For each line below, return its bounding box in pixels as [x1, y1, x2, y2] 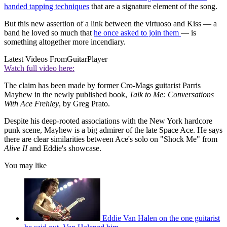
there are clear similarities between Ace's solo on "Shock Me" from [4, 134, 217, 143]
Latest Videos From [4, 54, 67, 63]
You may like [4, 161, 47, 170]
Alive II [4, 143, 29, 153]
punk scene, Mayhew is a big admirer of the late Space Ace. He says [4, 125, 222, 134]
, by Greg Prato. [59, 99, 110, 108]
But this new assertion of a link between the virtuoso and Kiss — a [4, 19, 217, 28]
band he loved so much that [4, 28, 94, 37]
